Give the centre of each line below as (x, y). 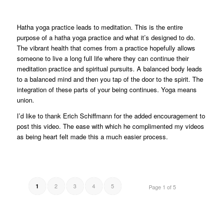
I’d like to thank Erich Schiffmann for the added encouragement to (111, 115)
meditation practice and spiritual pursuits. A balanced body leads (109, 68)
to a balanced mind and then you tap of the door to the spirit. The (110, 79)
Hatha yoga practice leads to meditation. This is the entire (100, 27)
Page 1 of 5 (163, 187)
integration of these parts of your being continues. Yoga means (107, 89)
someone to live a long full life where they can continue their (103, 58)
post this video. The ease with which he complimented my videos (110, 126)
